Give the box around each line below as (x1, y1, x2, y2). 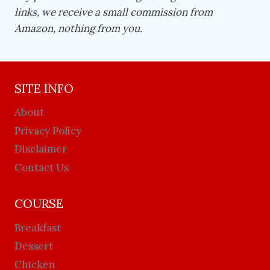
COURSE (14, 196, 63, 212)
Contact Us (14, 160, 69, 174)
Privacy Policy (14, 124, 81, 137)
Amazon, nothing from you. (14, 21, 142, 35)
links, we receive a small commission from (14, 5, 213, 19)
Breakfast (14, 221, 61, 234)
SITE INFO (14, 80, 74, 96)
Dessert (14, 239, 53, 253)
